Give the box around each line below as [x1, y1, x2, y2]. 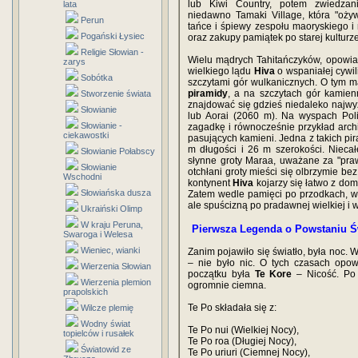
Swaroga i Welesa [63, 229, 133, 239]
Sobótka [81, 73, 113, 82]
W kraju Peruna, [81, 220, 143, 229]
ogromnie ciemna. [188, 280, 266, 291]
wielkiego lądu [188, 66, 254, 77]
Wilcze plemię [81, 303, 133, 312]
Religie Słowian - [81, 47, 144, 57]
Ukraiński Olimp [81, 204, 142, 213]
